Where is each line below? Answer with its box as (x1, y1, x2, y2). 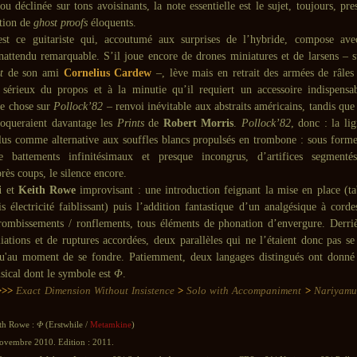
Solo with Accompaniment (186, 284, 305, 296)
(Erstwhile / (45, 320, 90, 329)
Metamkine (90, 320, 131, 329)
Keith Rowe (18, 184, 76, 196)
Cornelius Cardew (63, 67, 152, 79)
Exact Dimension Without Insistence (16, 284, 178, 296)
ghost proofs (33, 17, 91, 29)
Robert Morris (163, 117, 234, 129)
